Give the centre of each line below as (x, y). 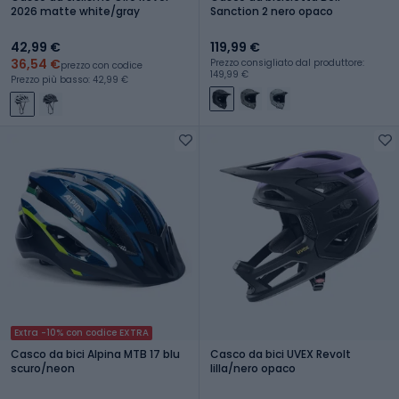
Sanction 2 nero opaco (272, 11)
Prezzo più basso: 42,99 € (69, 79)
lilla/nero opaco (253, 368)
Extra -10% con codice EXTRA (81, 332)
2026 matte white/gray (75, 11)
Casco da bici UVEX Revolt (281, 354)
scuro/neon (43, 368)
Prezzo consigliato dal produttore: (287, 62)
